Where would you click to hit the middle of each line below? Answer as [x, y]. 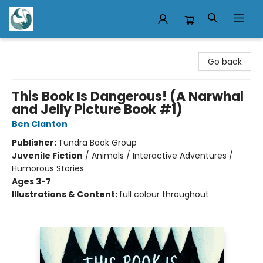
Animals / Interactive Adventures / [162, 156]
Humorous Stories [48, 168]
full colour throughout [164, 194]
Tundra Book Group [97, 143]
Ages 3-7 [31, 181]
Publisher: [35, 143]
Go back [225, 62]
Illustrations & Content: [65, 194]
